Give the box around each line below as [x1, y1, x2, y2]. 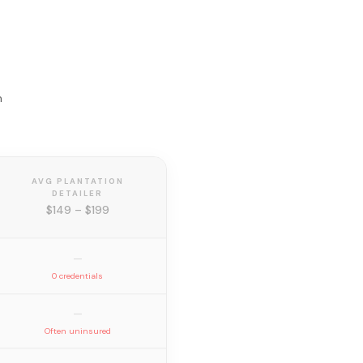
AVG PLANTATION [31, 176, 124, 186]
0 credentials [52, 271, 103, 281]
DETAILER [52, 188, 103, 199]
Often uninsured [44, 326, 111, 336]
